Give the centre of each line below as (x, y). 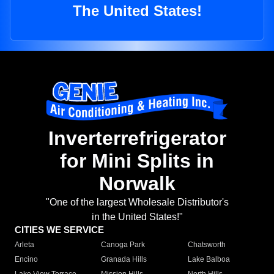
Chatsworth (206, 245)
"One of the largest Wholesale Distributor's (137, 202)
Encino (26, 260)
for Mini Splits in (137, 161)
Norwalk (137, 184)
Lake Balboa (209, 260)
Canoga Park (123, 245)
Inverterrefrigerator (137, 139)
